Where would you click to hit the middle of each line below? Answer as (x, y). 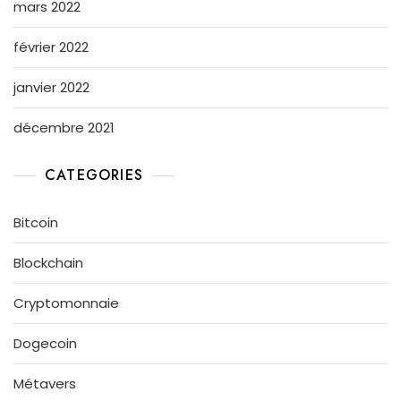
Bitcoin (36, 222)
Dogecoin (45, 343)
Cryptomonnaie (66, 303)
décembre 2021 (64, 127)
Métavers (45, 383)
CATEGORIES (94, 175)
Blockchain (48, 262)
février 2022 (51, 47)
